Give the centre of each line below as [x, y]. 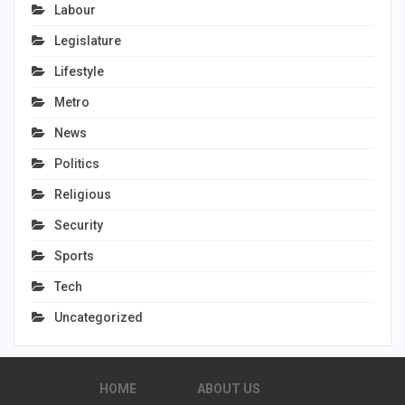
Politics [77, 163]
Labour [75, 9]
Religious [83, 194]
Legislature [88, 40]
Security [79, 225]
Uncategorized [99, 317]
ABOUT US [229, 388]
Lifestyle [79, 71]
